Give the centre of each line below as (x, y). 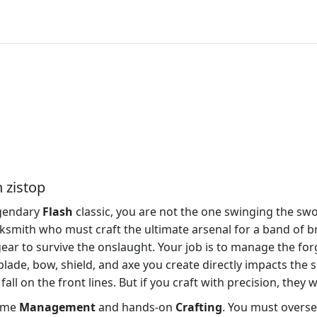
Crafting (199, 307)
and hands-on (136, 307)
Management (57, 307)
